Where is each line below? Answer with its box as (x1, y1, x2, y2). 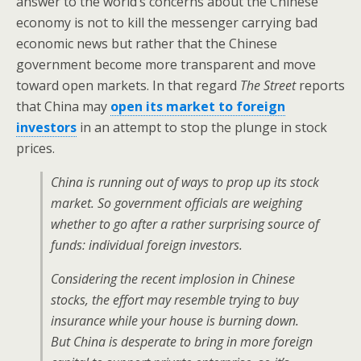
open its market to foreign (110, 98, 285, 115)
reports (296, 77, 345, 94)
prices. (16, 139, 55, 157)
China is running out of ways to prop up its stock (51, 173, 319, 191)
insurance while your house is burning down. (51, 312, 299, 330)
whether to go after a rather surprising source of (51, 215, 319, 233)
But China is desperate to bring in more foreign (51, 333, 313, 351)
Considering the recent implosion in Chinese (51, 270, 295, 288)
